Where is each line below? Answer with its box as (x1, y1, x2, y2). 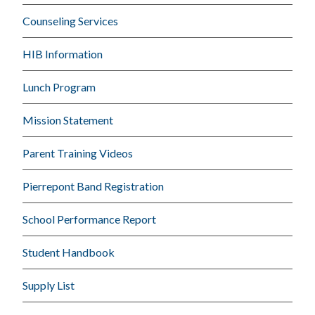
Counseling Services (22, 13, 119, 27)
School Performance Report (22, 212, 157, 226)
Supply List (22, 278, 75, 292)
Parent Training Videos (22, 146, 134, 160)
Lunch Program (22, 79, 96, 94)
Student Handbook (22, 245, 115, 259)
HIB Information (22, 46, 103, 60)
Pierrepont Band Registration (22, 179, 165, 193)
